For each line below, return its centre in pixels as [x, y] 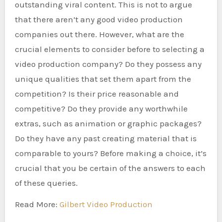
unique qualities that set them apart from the [103, 79]
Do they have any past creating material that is [106, 138]
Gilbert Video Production [106, 204]
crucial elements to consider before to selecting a [110, 49]
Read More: [37, 204]
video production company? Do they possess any [108, 64]
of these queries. [46, 183]
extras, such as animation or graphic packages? [108, 123]
